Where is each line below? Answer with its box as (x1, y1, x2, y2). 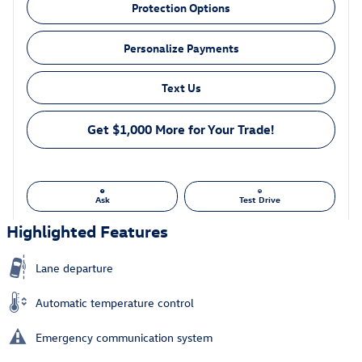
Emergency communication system (36, 330, 213, 346)
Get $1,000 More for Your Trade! (87, 121, 275, 138)
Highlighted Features (6, 220, 168, 242)
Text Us (161, 79, 201, 95)
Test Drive (239, 193, 280, 206)
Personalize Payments (123, 40, 239, 56)
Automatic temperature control (36, 295, 194, 311)
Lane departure (36, 260, 113, 276)
